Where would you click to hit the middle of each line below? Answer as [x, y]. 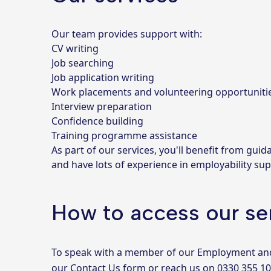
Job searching [84, 63]
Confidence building [99, 121]
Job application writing [104, 77]
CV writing [77, 48]
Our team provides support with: [128, 34]
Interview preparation [103, 106]
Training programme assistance [125, 135]
